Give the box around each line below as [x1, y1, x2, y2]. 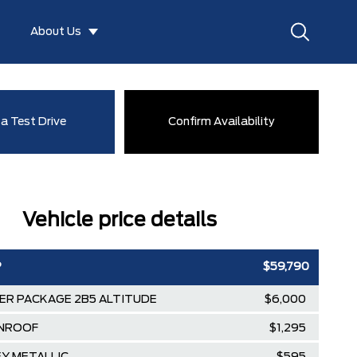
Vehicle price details [22, 211, 218, 230]
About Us [30, 26, 82, 37]
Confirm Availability [168, 116, 276, 127]
